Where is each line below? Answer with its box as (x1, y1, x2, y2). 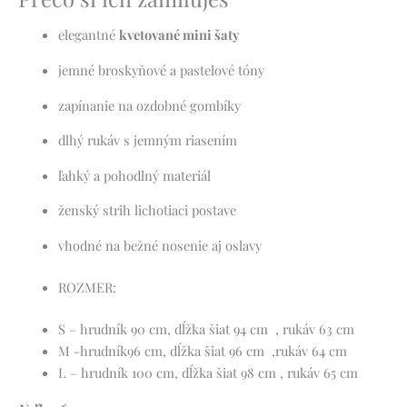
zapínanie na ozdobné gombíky (57, 95, 241, 114)
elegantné (57, 25, 119, 45)
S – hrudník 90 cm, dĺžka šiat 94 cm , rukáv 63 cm (57, 319, 354, 338)
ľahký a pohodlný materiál (57, 165, 211, 184)
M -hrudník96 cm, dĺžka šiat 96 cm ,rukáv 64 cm (57, 341, 347, 360)
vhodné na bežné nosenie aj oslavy (57, 235, 262, 254)
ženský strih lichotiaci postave (57, 201, 236, 220)
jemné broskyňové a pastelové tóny (57, 61, 264, 80)
